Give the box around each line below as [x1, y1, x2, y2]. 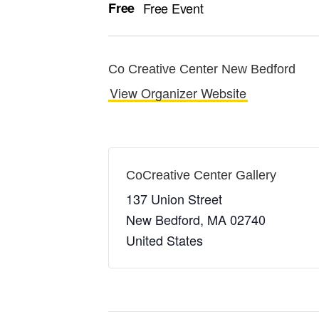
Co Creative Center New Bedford [108, 61, 296, 76]
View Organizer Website [110, 83, 246, 102]
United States [126, 230, 203, 249]
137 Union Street [126, 189, 222, 208]
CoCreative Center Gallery [126, 167, 276, 182]
